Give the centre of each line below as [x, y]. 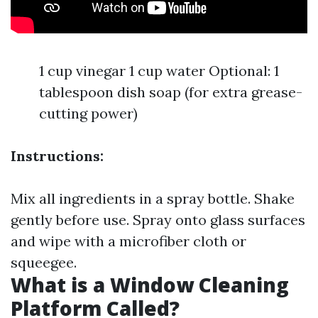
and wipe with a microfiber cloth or [128, 241]
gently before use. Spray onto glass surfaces [158, 220]
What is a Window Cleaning [150, 285]
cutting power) [88, 113]
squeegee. [44, 262]
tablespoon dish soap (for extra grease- [171, 92]
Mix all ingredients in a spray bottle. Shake [153, 198]
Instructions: [57, 156]
